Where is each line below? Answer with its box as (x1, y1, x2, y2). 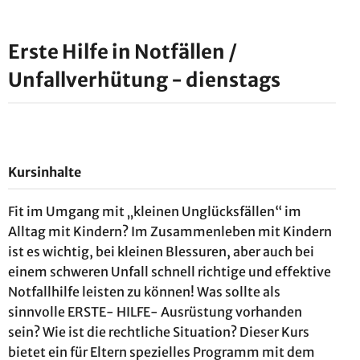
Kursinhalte (8, 164, 81, 181)
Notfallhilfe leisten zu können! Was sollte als (8, 284, 280, 301)
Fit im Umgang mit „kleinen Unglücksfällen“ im (8, 203, 301, 220)
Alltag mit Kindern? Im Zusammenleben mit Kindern (8, 223, 332, 240)
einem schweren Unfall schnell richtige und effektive (8, 264, 331, 280)
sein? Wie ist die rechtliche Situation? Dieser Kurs (8, 324, 309, 341)
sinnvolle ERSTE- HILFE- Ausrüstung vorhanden (8, 304, 302, 321)
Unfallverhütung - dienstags (8, 67, 280, 93)
